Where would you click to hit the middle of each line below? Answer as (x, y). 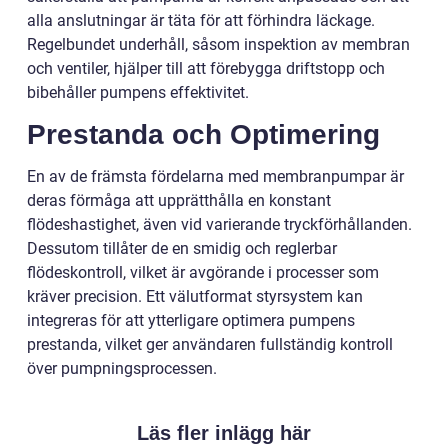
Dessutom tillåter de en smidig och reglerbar (182, 248)
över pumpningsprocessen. (122, 368)
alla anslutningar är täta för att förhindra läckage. (201, 20)
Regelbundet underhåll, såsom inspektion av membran (218, 44)
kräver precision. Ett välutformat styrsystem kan (195, 296)
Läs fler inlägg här (224, 433)
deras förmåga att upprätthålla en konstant (179, 200)
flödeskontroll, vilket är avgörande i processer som (203, 272)
